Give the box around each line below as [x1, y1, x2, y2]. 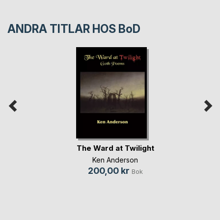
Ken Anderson [92, 155, 138, 164]
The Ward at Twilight [76, 143, 154, 153]
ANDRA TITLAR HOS [7, 22, 118, 36]
